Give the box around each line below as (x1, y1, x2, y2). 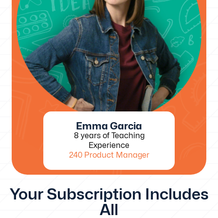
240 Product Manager (69, 150, 149, 160)
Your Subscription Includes (9, 184, 209, 204)
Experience (89, 141, 129, 150)
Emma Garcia (76, 120, 142, 132)
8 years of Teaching (73, 131, 145, 141)
